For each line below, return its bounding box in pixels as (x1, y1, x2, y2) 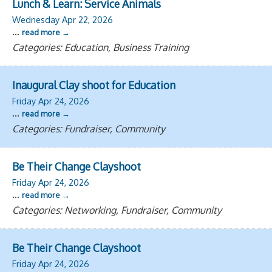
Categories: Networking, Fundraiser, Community (12, 203, 222, 216)
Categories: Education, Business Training (12, 41, 189, 53)
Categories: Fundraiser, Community (12, 122, 165, 135)
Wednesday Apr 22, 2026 (12, 13, 113, 25)
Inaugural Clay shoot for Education (12, 78, 175, 92)
